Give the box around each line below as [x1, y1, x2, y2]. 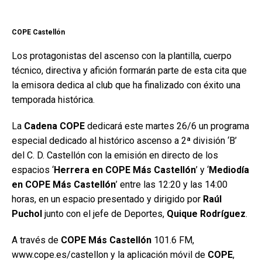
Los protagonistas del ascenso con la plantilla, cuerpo [12, 50, 232, 61]
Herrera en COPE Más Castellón [54, 164, 196, 175]
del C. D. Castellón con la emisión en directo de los [12, 149, 218, 161]
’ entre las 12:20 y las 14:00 [116, 178, 227, 190]
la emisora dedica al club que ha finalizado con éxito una [12, 79, 240, 91]
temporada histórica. [12, 94, 95, 105]
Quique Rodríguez [167, 208, 246, 219]
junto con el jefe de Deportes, [42, 208, 167, 219]
